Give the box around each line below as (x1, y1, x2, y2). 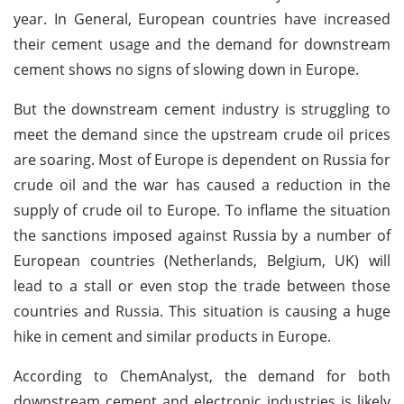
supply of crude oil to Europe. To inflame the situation (14, 199, 390, 220)
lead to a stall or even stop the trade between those (14, 275, 390, 296)
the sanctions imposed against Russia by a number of (14, 225, 390, 245)
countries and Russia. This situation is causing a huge (14, 300, 390, 321)
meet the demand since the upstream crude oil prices (14, 124, 390, 144)
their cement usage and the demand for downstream (14, 33, 390, 54)
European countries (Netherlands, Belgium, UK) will (14, 250, 390, 271)
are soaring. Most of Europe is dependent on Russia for (14, 149, 390, 170)
